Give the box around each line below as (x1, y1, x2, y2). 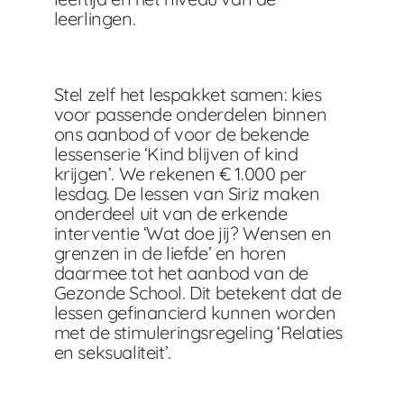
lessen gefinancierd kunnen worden (53, 300, 336, 324)
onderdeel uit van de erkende (53, 201, 288, 225)
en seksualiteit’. (53, 340, 171, 363)
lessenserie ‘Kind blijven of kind (53, 142, 298, 165)
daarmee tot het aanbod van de (53, 261, 309, 284)
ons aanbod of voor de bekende (53, 122, 310, 145)
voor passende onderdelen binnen (53, 102, 327, 125)
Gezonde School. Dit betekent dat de (53, 280, 342, 304)
